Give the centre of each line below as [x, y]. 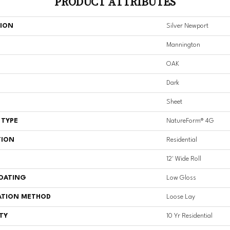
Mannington [183, 45]
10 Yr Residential [189, 216]
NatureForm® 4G [190, 121]
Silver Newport [187, 26]
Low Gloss [181, 178]
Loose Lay [181, 197]
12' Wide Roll [184, 159]
